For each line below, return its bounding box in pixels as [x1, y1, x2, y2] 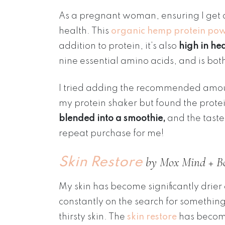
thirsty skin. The [59, 212, 127, 221]
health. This [59, 26, 111, 36]
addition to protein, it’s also [59, 41, 179, 51]
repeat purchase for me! [59, 129, 164, 138]
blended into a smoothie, [59, 114, 165, 123]
